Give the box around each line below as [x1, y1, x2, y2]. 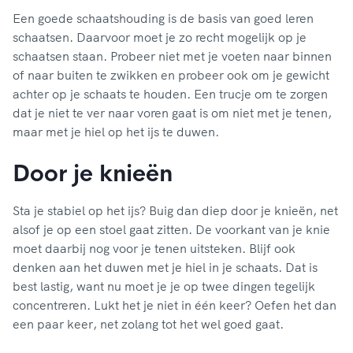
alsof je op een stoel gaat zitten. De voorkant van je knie [13, 221, 330, 238]
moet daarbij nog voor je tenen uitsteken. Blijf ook [13, 240, 295, 257]
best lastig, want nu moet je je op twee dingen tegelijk [13, 278, 315, 295]
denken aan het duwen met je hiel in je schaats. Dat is [13, 259, 318, 276]
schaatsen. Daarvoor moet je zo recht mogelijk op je [13, 29, 307, 46]
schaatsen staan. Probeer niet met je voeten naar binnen [13, 48, 332, 65]
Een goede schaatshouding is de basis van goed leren [13, 10, 314, 27]
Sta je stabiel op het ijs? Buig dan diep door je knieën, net [13, 203, 338, 219]
